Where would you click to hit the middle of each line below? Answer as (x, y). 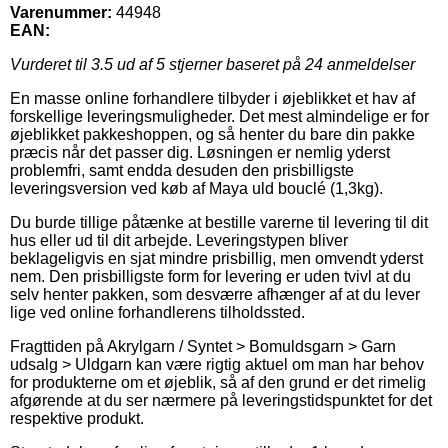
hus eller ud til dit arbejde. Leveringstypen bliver (179, 240)
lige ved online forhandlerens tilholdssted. (157, 312)
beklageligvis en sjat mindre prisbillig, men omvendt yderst (216, 258)
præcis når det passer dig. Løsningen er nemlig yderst (200, 152)
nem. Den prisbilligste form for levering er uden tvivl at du (210, 276)
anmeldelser (369, 64)
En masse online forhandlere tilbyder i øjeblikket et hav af (212, 98)
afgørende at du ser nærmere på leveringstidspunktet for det (221, 400)
